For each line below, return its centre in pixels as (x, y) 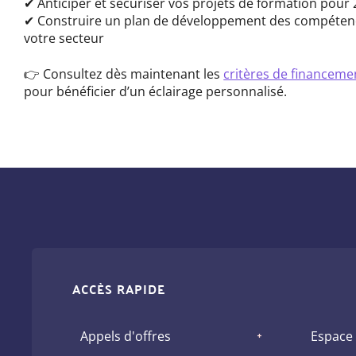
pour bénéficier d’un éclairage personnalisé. (156, 91)
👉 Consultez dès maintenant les (124, 74)
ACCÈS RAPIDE (118, 289)
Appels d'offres (125, 336)
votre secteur (64, 39)
